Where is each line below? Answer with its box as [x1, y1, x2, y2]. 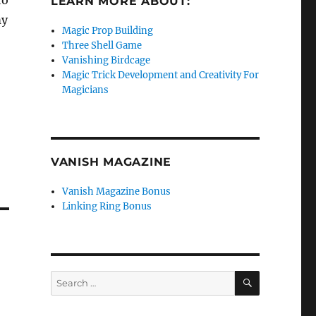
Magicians [62, 84, 109, 96]
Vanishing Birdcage [62, 54, 151, 66]
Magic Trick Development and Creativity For [62, 69, 260, 81]
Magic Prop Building [62, 25, 154, 37]
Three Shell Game [62, 39, 142, 51]
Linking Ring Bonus [62, 200, 152, 212]
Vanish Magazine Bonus [62, 186, 171, 197]
